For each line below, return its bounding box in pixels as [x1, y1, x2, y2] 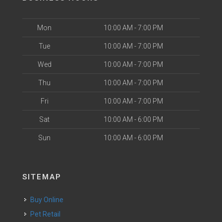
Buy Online [35, 196, 63, 204]
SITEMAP [22, 172, 61, 181]
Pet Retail [35, 210, 60, 218]
